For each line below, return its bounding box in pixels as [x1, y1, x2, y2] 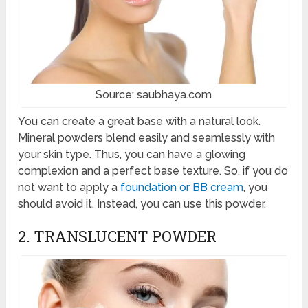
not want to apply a [18, 180, 121, 194]
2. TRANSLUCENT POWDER [18, 225, 217, 246]
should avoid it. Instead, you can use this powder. [18, 197, 267, 210]
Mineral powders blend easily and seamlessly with [18, 131, 276, 144]
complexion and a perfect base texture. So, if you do [18, 164, 289, 177]
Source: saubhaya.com [96, 87, 212, 101]
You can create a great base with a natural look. [18, 114, 261, 128]
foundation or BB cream [120, 180, 244, 194]
